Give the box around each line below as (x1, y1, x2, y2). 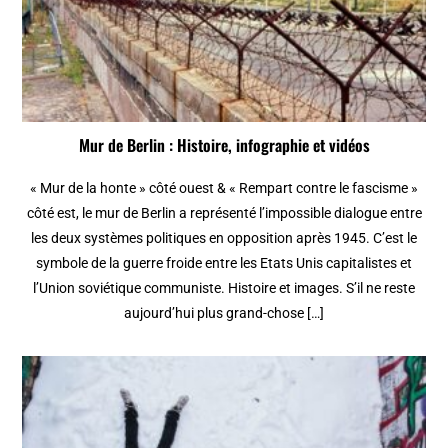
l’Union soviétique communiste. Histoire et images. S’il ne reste (33, 280, 415, 297)
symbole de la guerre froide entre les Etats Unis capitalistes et (36, 255, 412, 272)
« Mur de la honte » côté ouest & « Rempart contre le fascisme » (30, 180, 418, 197)
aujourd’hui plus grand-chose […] (124, 305, 324, 322)
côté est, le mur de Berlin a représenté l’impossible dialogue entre (26, 205, 422, 222)
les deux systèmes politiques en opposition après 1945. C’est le (31, 230, 417, 247)
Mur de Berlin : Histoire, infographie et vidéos (78, 133, 370, 158)
